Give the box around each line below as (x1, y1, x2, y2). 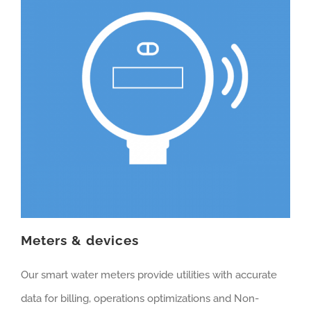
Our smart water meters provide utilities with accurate (21, 269, 277, 282)
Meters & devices (21, 233, 139, 249)
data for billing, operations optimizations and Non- (21, 292, 259, 305)
